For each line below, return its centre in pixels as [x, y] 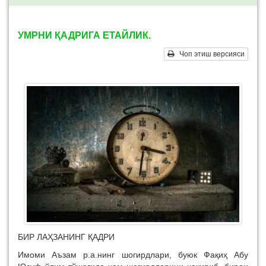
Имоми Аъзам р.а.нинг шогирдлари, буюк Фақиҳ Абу [133, 255]
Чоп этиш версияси [209, 54]
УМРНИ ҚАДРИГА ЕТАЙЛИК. [84, 35]
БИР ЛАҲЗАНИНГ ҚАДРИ [66, 237]
